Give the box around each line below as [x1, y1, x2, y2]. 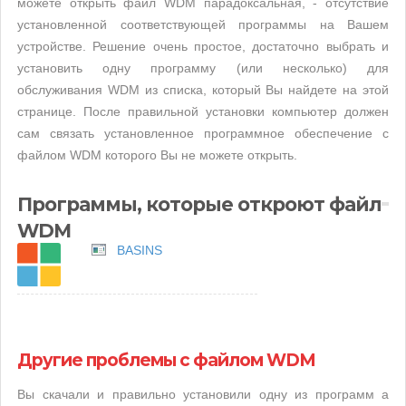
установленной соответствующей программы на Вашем [17, 17, 389, 32]
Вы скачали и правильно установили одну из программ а [17, 387, 389, 401]
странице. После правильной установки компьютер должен [17, 104, 389, 119]
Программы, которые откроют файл [17, 193, 382, 216]
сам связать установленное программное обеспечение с [17, 126, 389, 140]
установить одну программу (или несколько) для [17, 61, 389, 75]
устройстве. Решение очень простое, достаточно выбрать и [17, 39, 389, 53]
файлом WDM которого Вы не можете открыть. [17, 148, 297, 162]
